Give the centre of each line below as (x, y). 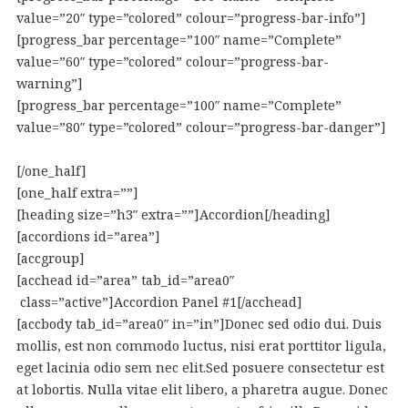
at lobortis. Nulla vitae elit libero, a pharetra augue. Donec (202, 389)
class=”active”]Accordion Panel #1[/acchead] (159, 302)
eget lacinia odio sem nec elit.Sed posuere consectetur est (200, 367)
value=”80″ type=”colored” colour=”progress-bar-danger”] (201, 127)
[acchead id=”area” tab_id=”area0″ (125, 280)
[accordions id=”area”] (88, 236)
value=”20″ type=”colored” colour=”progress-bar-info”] (191, 18)
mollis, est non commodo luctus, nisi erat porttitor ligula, (201, 346)
